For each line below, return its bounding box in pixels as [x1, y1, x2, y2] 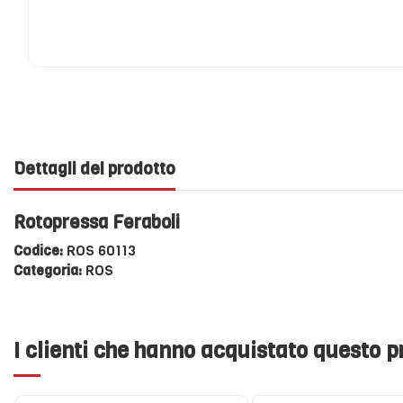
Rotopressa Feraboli [13, 210, 180, 235]
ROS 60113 [63, 240, 136, 260]
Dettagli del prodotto [13, 157, 175, 180]
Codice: [13, 240, 63, 260]
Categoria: [13, 260, 82, 280]
